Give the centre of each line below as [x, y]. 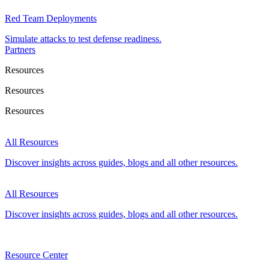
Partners [20, 50]
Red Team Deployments [51, 18]
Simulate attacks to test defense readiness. [83, 39]
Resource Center [36, 255]
